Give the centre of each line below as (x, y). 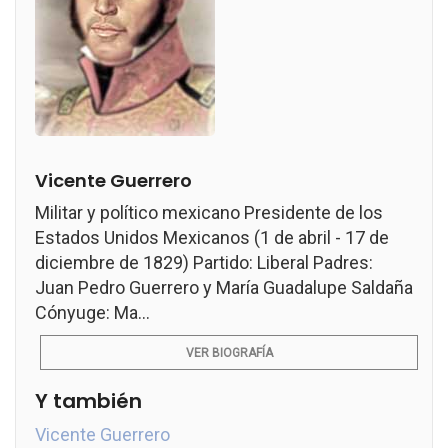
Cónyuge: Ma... (92, 312)
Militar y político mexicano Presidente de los (209, 212)
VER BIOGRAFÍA (229, 353)
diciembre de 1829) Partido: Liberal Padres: (204, 262)
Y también (88, 401)
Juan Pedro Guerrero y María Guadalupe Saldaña (224, 287)
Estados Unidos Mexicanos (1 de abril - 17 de (212, 237)
